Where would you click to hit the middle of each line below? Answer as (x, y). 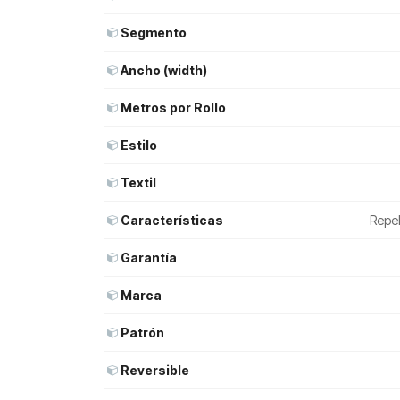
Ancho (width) (164, 70)
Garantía (149, 258)
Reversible (155, 370)
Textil (138, 183)
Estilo (139, 145)
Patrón (142, 333)
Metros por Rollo (173, 108)
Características (172, 220)
